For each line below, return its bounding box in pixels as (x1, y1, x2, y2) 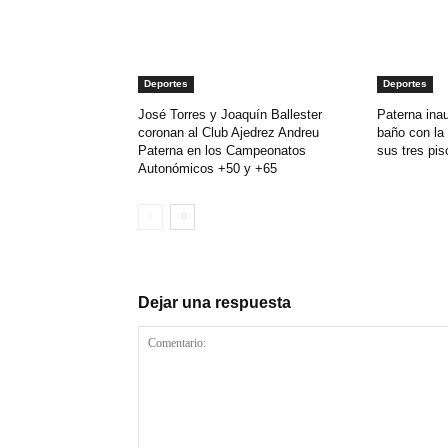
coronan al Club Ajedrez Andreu (138, 125, 319, 141)
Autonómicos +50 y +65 (138, 161, 277, 177)
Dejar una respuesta (138, 294, 291, 312)
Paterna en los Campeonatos (138, 143, 306, 159)
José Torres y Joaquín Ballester (138, 107, 322, 123)
